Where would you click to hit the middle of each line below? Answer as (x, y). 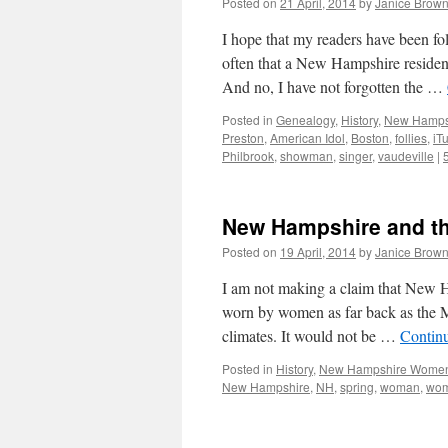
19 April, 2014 (318, 251)
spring (357, 386)
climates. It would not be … (311, 335)
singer (355, 155)
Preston (243, 137)
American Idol (307, 137)
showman (306, 155)
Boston (370, 137)
